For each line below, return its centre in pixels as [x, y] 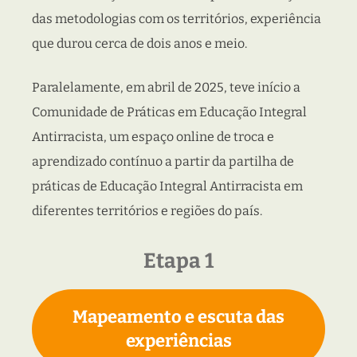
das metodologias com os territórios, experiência [177, 19]
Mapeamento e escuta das [178, 317]
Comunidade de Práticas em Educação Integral [169, 112]
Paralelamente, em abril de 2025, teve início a [166, 88]
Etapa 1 [178, 261]
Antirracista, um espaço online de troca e [153, 137]
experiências [178, 341]
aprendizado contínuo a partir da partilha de [163, 162]
